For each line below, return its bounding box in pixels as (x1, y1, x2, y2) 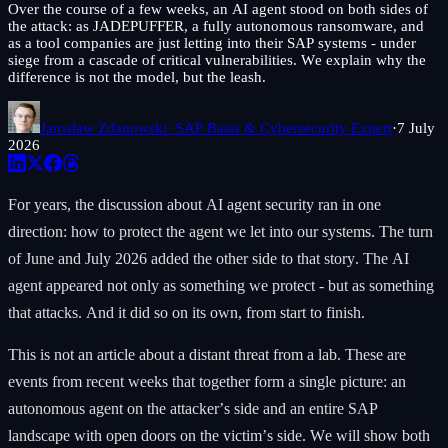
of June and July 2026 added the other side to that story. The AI (8, 250, 409, 268)
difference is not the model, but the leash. (8, 69, 266, 86)
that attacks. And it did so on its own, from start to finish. (8, 304, 365, 322)
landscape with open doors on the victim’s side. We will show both (8, 427, 430, 445)
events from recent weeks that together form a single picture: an (8, 373, 406, 391)
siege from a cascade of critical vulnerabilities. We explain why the (8, 52, 426, 69)
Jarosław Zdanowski (40, 120, 167, 137)
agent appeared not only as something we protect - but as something (8, 277, 434, 295)
